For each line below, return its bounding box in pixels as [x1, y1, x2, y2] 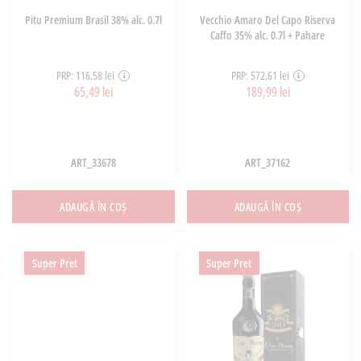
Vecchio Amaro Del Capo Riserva [200, 11, 336, 27]
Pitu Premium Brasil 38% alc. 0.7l [24, 11, 162, 27]
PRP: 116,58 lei [56, 68, 115, 84]
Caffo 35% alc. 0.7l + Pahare [210, 27, 326, 43]
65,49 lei [73, 83, 113, 102]
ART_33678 [70, 154, 116, 170]
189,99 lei [245, 83, 290, 102]
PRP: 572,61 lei [230, 68, 289, 84]
